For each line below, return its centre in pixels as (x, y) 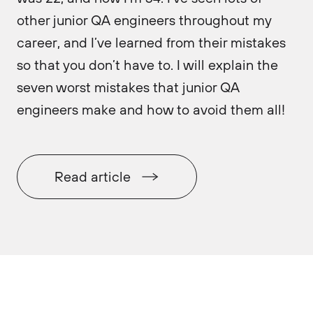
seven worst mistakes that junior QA (128, 87)
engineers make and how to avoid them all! (151, 109)
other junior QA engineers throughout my (144, 20)
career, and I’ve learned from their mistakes (151, 42)
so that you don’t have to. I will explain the (147, 65)
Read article (93, 176)
